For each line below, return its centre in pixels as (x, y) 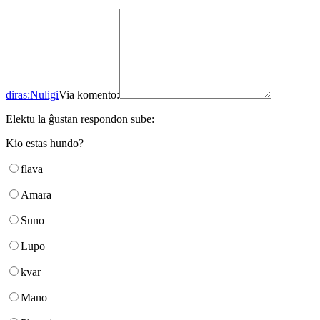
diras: (18, 94)
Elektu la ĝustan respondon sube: (80, 119)
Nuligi (44, 94)
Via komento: (89, 94)
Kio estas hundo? (45, 143)
